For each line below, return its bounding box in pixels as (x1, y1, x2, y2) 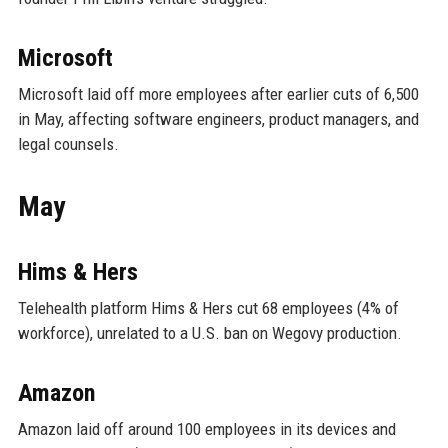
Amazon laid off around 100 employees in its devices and (17, 418, 396, 439)
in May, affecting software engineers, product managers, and (17, 108, 419, 129)
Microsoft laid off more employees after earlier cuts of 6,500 (17, 83, 419, 104)
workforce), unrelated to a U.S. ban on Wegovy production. (17, 322, 402, 343)
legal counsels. (17, 133, 119, 154)
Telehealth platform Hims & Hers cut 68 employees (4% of (17, 297, 399, 318)
